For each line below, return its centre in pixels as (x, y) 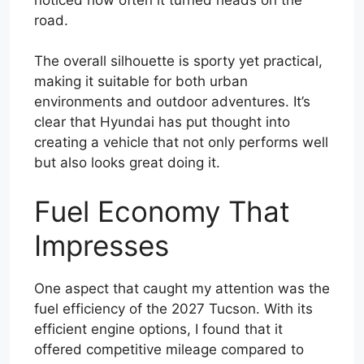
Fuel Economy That (162, 211)
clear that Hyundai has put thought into (162, 122)
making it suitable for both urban (141, 82)
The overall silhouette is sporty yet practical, (178, 61)
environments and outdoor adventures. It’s (172, 102)
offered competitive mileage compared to (169, 349)
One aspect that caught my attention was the (182, 288)
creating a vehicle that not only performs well (181, 143)
